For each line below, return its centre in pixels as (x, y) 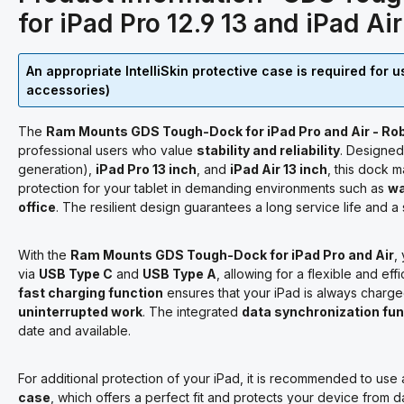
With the (44, 255)
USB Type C (76, 274)
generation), (57, 169)
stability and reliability (268, 150)
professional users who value (107, 150)
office (37, 207)
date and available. (74, 331)
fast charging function (91, 293)
